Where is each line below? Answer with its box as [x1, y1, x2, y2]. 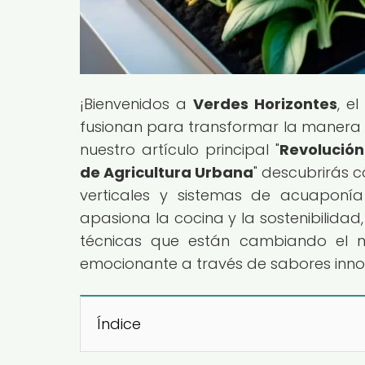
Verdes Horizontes [192, 93, 337, 114]
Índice [97, 313, 141, 334]
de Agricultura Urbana [80, 161, 254, 182]
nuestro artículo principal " [80, 139, 280, 160]
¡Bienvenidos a [80, 93, 193, 114]
